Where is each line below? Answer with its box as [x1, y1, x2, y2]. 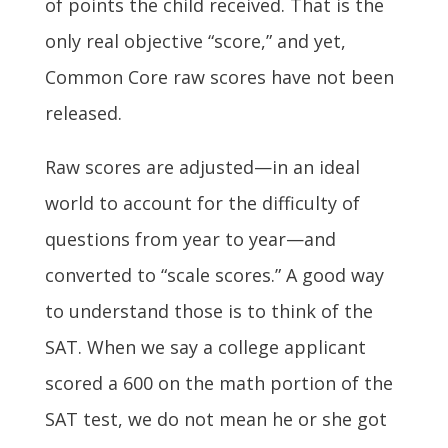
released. [44, 100, 122, 125]
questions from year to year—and [44, 226, 336, 251]
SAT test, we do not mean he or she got [44, 406, 387, 431]
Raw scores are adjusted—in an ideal [44, 154, 360, 179]
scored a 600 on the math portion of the [44, 370, 393, 395]
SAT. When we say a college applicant [44, 334, 366, 359]
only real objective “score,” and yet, [44, 28, 346, 53]
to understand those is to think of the [44, 298, 373, 323]
